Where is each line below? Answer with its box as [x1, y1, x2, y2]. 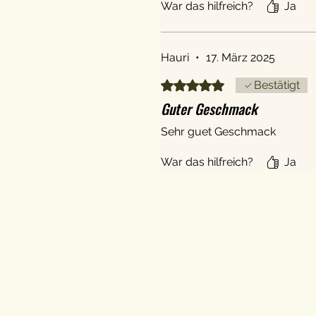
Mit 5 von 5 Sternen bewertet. [160, 77, 305, 90]
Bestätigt [254, 78, 300, 92]
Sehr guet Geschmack [161, 124, 276, 138]
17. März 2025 [206, 50, 275, 64]
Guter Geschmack [161, 97, 257, 119]
